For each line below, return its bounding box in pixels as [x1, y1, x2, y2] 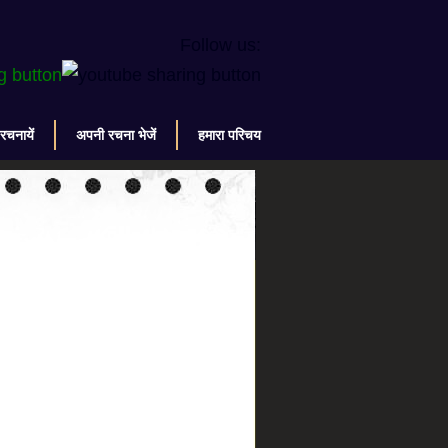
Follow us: [180, 35, 261, 55]
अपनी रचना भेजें [76, 127, 156, 143]
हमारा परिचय [198, 127, 261, 143]
